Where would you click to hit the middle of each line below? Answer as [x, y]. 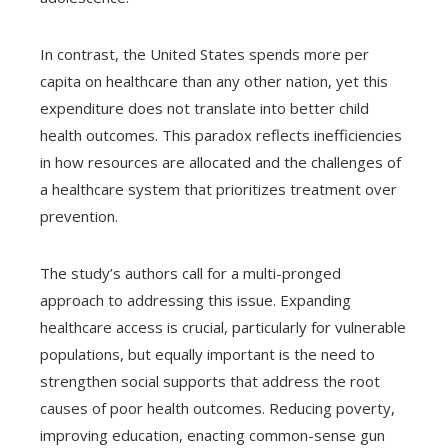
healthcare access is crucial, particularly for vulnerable [223, 326]
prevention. [79, 215]
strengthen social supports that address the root [210, 380]
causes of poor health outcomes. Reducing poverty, [217, 407]
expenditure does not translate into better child [204, 107]
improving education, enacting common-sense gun [212, 434]
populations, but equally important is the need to [207, 353]
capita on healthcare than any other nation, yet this [214, 80]
